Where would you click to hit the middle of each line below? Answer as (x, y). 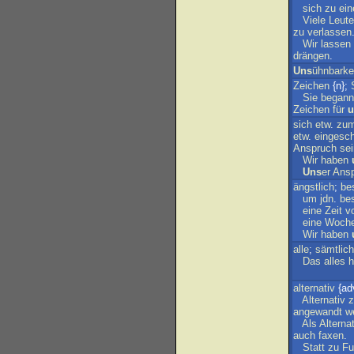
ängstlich (314, 187)
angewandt (318, 312)
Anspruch (315, 148)
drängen (311, 56)
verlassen (330, 32)
